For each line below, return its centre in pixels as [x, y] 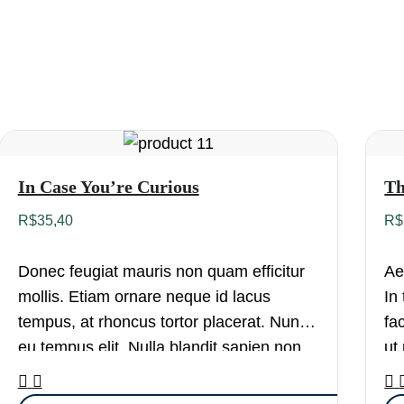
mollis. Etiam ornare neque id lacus [144, 297]
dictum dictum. [70, 373]
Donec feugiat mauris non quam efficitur [161, 272]
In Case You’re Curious [108, 187]
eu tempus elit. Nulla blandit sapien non [159, 348]
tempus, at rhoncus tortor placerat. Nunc [162, 322]
